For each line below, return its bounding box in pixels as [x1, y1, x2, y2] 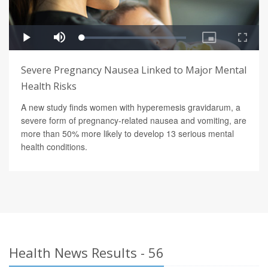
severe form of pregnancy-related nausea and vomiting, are [21, 114, 246, 127]
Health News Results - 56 [9, 243, 164, 262]
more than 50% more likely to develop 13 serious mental [21, 127, 234, 140]
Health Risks [21, 80, 77, 93]
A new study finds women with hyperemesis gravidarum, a [21, 101, 240, 114]
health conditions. [21, 141, 87, 153]
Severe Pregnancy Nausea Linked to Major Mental [21, 63, 246, 77]
